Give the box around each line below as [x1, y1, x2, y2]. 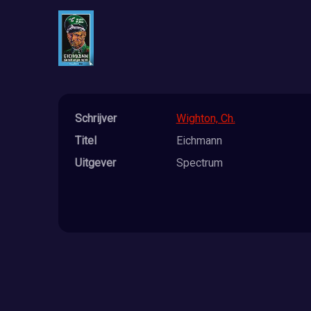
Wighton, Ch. [176, 111, 235, 125]
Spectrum [176, 155, 223, 169]
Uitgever [75, 155, 116, 169]
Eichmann [176, 133, 222, 147]
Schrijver [75, 111, 117, 125]
